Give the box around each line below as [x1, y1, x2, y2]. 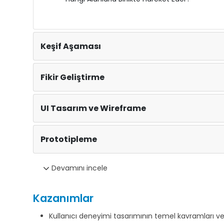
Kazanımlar [33, 191, 93, 205]
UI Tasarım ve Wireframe [40, 102, 146, 114]
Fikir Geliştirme [40, 71, 104, 83]
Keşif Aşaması [40, 40, 101, 52]
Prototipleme [40, 133, 97, 145]
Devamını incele [49, 163, 107, 173]
